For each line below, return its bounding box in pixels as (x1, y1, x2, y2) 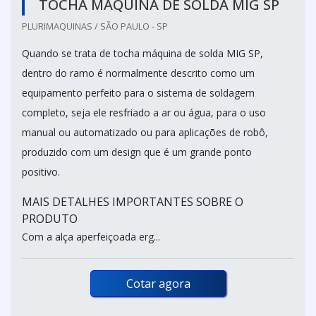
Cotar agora (126, 276, 190, 292)
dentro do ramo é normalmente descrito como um (22, 66, 255, 80)
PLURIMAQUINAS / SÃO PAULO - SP (22, 20, 168, 33)
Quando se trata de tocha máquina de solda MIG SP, (22, 47, 263, 61)
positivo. (22, 165, 63, 179)
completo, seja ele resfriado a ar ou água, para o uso (22, 106, 266, 120)
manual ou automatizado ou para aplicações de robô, (22, 126, 268, 140)
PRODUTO (22, 211, 78, 227)
